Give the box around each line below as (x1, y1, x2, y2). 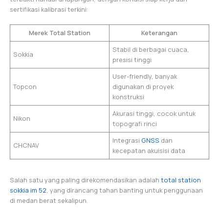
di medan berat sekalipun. (10, 196, 88, 205)
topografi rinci (112, 119, 157, 129)
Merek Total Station (29, 28, 90, 38)
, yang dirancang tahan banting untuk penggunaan (46, 186, 203, 195)
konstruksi (112, 92, 145, 102)
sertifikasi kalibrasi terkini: (10, 5, 88, 14)
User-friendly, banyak (112, 72, 177, 81)
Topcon (13, 82, 37, 91)
